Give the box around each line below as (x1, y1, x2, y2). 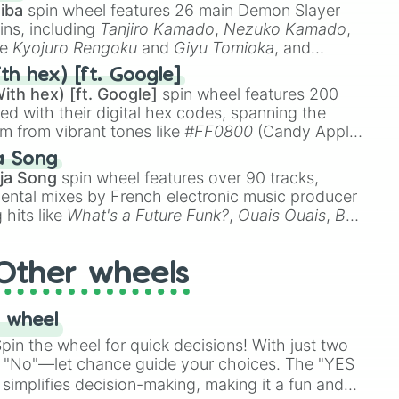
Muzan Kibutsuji (18, 57, 136, 76)
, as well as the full (53, 224, 192, 243)
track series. (223, 224, 316, 243)
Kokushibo (231, 57, 309, 76)
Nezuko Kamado (224, 20, 347, 38)
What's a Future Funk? (67, 206, 230, 224)
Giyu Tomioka (174, 38, 275, 57)
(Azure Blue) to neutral (177, 141, 346, 159)
